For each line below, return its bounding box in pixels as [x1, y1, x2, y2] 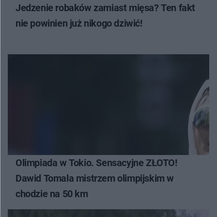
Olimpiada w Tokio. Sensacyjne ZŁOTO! [15, 157, 177, 169]
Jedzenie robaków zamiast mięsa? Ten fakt [15, 2, 195, 14]
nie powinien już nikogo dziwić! [15, 17, 142, 30]
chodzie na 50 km [15, 188, 88, 200]
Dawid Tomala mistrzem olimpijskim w [15, 172, 174, 185]
